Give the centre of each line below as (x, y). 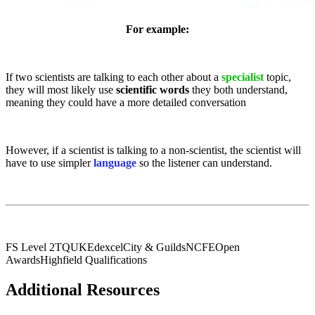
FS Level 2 (30, 247)
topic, (277, 77)
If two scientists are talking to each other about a (114, 77)
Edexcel (105, 247)
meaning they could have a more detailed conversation (126, 102)
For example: (157, 29)
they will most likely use (61, 89)
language (116, 162)
